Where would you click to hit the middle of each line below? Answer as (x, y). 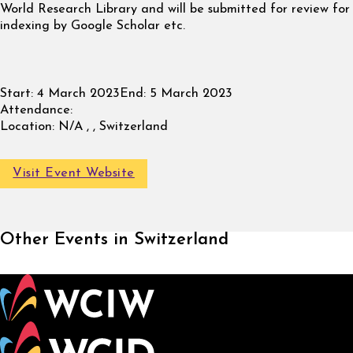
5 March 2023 (189, 94)
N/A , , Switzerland (111, 127)
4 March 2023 (76, 94)
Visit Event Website (74, 174)
